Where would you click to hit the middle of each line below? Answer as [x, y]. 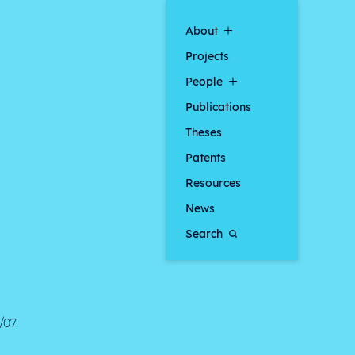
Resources [214, 182]
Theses [204, 132]
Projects [208, 55]
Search [204, 233]
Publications [219, 106]
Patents [206, 157]
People [204, 81]
